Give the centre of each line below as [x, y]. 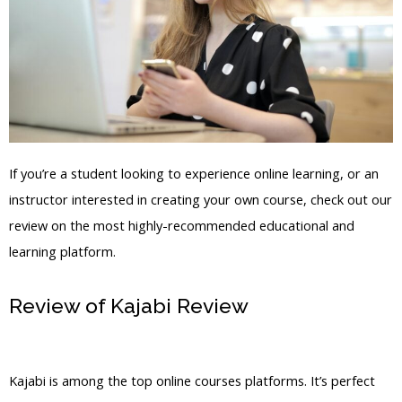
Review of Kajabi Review [131, 306]
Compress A [312, 306]
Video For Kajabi [89, 347]
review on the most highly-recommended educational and [182, 226]
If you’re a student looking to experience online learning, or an [194, 174]
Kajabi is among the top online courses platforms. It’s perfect [192, 381]
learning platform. [62, 252]
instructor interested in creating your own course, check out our [201, 200]
